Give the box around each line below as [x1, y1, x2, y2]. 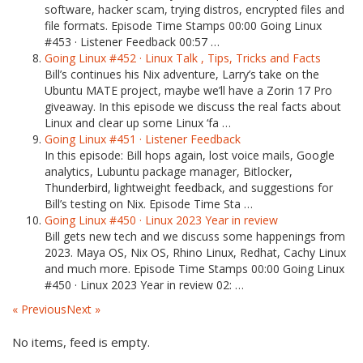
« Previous [12, 301, 66, 317]
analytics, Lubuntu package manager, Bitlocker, [45, 164, 293, 179]
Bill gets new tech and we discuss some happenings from [45, 228, 345, 244]
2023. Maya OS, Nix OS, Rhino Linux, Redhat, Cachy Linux [45, 245, 346, 260]
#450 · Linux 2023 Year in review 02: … [45, 277, 244, 293]
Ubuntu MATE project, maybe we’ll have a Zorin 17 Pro [45, 83, 332, 98]
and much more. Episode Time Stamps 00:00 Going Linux [45, 261, 344, 276]
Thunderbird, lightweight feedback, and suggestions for [45, 180, 333, 195]
